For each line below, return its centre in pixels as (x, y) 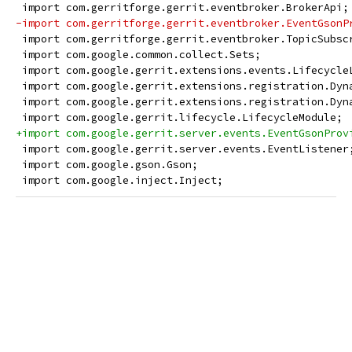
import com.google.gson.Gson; (107, 165)
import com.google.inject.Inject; (119, 180)
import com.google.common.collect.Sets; (138, 55)
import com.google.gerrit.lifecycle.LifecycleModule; (179, 117)
